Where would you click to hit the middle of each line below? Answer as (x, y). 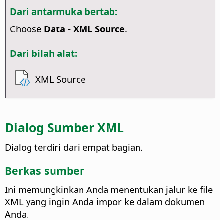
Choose (27, 29)
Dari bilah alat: (43, 54)
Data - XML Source (84, 29)
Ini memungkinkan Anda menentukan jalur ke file (109, 190)
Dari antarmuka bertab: (63, 11)
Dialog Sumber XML (64, 127)
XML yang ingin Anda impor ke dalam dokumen (105, 202)
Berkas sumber (45, 171)
